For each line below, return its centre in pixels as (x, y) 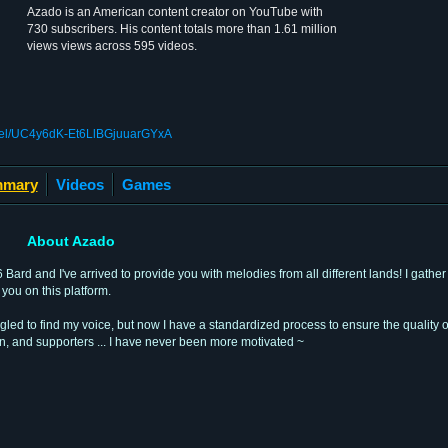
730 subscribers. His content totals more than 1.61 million (182, 29)
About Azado (70, 240)
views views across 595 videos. (112, 46)
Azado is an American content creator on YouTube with (175, 12)
